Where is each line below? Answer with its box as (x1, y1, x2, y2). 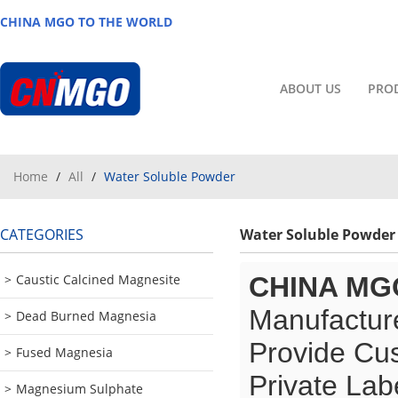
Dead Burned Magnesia (16, 307, 156, 324)
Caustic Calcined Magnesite (16, 271, 180, 288)
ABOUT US (280, 80, 341, 97)
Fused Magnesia (16, 344, 113, 361)
